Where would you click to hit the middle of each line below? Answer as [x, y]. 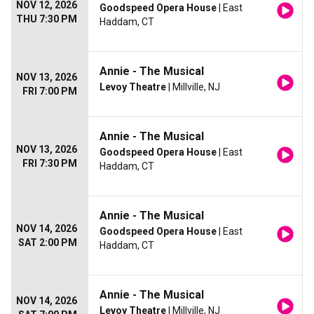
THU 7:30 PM [47, 19]
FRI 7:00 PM [50, 91]
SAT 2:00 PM [48, 243]
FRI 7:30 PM [50, 164]
